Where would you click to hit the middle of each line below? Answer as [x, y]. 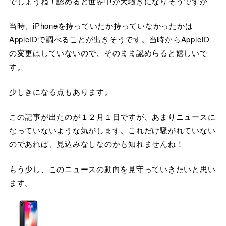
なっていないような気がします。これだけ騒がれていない [112, 130]
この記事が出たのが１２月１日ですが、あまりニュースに [112, 117]
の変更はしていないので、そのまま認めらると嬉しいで [108, 53]
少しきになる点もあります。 [61, 91]
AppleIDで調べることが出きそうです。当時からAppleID [109, 39]
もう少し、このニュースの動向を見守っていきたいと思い [112, 168]
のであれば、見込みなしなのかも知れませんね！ [96, 144]
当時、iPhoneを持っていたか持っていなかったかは [101, 26]
